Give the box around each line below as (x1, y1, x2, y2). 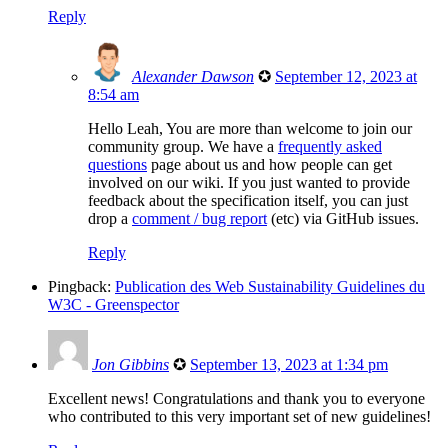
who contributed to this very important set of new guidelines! (48, 408, 431, 426)
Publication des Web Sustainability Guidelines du (115, 278, 425, 296)
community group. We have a (88, 138, 278, 156)
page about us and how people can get (147, 156, 392, 174)
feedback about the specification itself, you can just (88, 192, 408, 210)
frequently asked (278, 138, 382, 156)
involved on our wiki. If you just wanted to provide (88, 174, 410, 192)
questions (88, 156, 147, 174)
